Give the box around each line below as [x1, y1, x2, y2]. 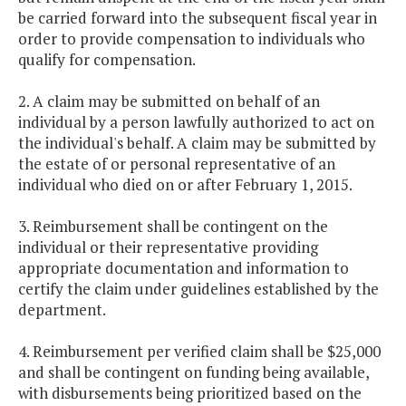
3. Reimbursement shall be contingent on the [18, 216, 328, 237]
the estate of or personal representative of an [18, 153, 335, 175]
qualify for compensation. [18, 49, 196, 71]
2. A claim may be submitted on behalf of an [18, 91, 320, 112]
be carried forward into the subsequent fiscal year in [18, 7, 377, 29]
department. [18, 299, 106, 321]
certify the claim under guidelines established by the [18, 278, 379, 300]
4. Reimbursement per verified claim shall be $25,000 [18, 341, 381, 362]
